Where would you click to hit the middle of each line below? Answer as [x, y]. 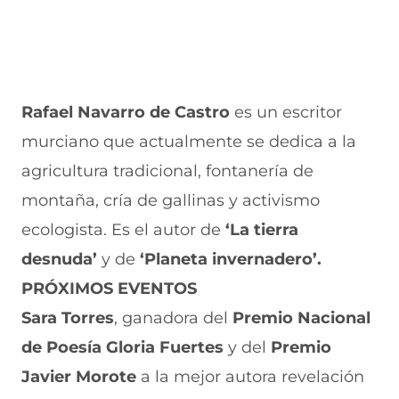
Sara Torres [68, 318]
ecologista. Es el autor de [123, 230]
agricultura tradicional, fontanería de [167, 171]
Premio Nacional [301, 318]
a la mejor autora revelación [250, 377]
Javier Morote [79, 377]
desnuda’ [61, 259]
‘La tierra [262, 230]
